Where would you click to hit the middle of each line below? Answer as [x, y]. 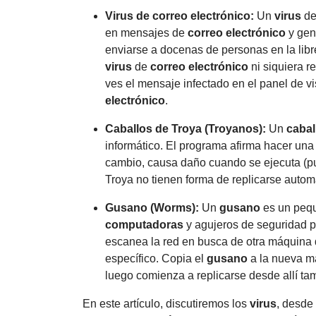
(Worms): [173, 207]
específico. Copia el [156, 258]
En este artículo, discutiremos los [166, 303]
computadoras [144, 224]
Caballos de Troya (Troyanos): [186, 128]
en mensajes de [146, 32]
